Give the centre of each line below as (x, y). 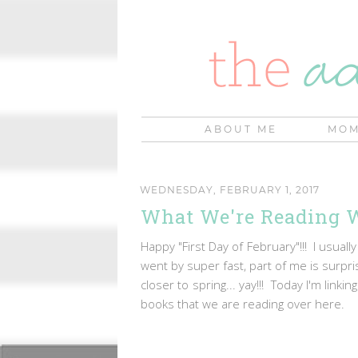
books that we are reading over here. (246, 303)
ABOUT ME (241, 129)
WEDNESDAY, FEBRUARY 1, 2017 (230, 189)
